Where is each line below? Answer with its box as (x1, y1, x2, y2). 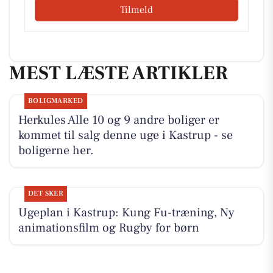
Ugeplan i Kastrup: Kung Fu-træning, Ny (18, 205, 235, 221)
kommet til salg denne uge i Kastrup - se (18, 127, 233, 144)
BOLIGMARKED (27, 96, 83, 106)
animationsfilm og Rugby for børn (18, 220, 199, 236)
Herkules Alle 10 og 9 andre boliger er (18, 112, 219, 129)
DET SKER (27, 189, 64, 199)
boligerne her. (18, 143, 94, 159)
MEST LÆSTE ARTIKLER (9, 60, 228, 86)
